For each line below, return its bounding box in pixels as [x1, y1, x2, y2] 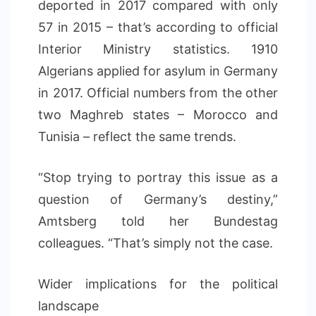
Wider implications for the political [38, 276, 278, 291]
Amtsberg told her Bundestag [38, 214, 278, 229]
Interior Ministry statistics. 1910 [38, 42, 278, 56]
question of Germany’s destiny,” [38, 192, 278, 207]
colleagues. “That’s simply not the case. [38, 236, 273, 250]
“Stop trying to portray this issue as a [38, 170, 278, 185]
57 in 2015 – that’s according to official [38, 20, 278, 35]
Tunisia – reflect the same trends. [38, 129, 236, 144]
